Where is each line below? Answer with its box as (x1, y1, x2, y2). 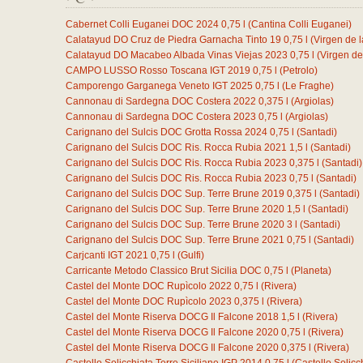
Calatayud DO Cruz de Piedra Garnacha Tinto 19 (66, 34, 281, 45)
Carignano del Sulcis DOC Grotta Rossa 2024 (66, 126, 267, 138)
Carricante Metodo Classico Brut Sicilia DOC (66, 265, 262, 276)
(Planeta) (291, 265, 331, 276)
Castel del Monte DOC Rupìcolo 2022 (66, 280, 232, 292)
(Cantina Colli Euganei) (248, 19, 352, 30)
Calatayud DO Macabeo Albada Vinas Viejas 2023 (66, 49, 288, 61)
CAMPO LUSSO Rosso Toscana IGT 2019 (66, 65, 250, 76)
